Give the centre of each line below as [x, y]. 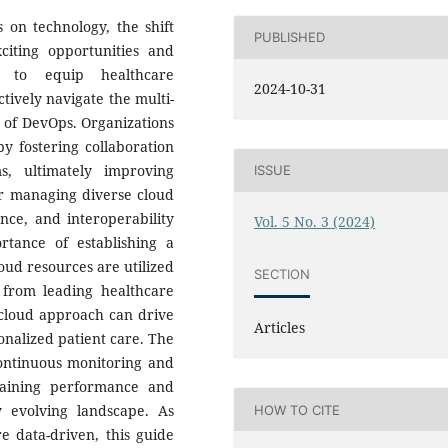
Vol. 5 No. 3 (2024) [315, 221]
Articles [280, 328]
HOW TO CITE [297, 409]
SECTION [282, 273]
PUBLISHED [290, 37]
